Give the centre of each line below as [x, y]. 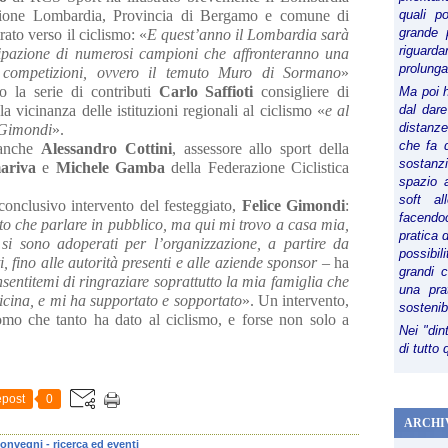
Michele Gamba [110, 167]
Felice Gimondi [293, 205]
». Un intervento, [295, 300]
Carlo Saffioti [206, 91]
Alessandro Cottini [106, 148]
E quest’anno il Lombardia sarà [248, 34]
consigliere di [301, 91]
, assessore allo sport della [260, 148]
